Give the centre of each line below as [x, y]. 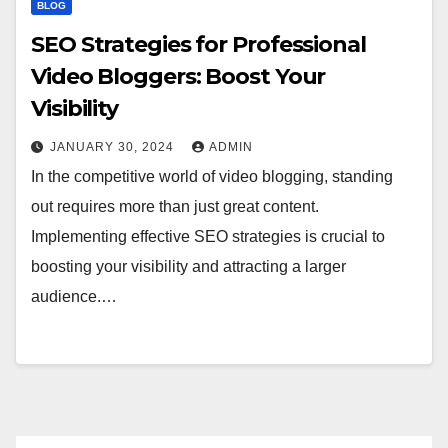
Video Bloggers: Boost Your [178, 76]
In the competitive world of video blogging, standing [212, 176]
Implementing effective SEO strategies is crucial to [208, 236]
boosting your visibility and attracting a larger [188, 266]
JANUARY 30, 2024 [114, 147]
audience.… [74, 296]
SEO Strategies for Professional [198, 44]
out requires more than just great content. [175, 206]
